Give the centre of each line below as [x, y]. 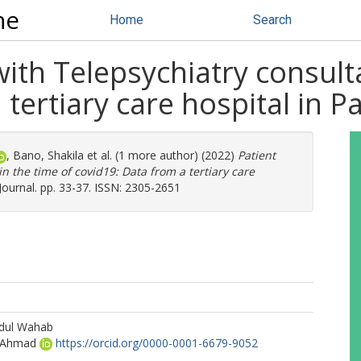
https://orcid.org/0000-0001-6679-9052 [157, 343]
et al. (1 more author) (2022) [161, 155]
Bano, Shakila [48, 155]
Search [272, 20]
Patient [257, 155]
